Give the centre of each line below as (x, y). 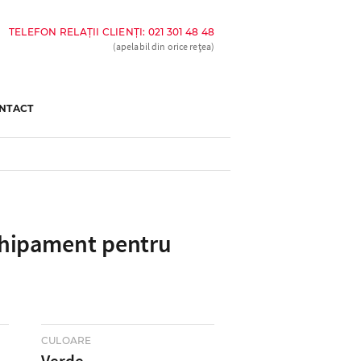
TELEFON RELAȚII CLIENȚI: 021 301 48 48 (111, 32)
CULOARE (66, 340)
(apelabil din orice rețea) (163, 46)
